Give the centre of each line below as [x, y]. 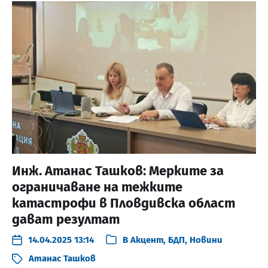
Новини [206, 240]
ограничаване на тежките [97, 187]
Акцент [147, 240]
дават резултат [66, 219]
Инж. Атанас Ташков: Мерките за [118, 170]
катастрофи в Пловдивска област [124, 203]
